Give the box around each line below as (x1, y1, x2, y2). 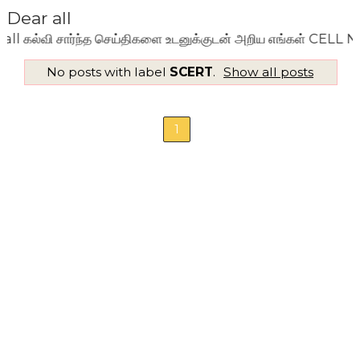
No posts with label (46, 63, 170, 80)
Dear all (6, 8, 72, 28)
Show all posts (223, 63, 314, 80)
